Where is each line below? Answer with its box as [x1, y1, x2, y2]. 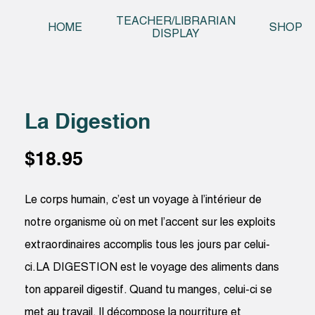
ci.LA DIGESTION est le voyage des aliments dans [25, 262, 280, 273]
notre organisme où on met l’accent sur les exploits [25, 217, 276, 228]
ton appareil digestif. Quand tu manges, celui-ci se [25, 285, 273, 295]
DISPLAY [152, 30, 200, 40]
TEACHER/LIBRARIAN [116, 17, 236, 27]
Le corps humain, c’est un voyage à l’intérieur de [25, 195, 262, 205]
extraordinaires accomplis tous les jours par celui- [25, 240, 271, 250]
